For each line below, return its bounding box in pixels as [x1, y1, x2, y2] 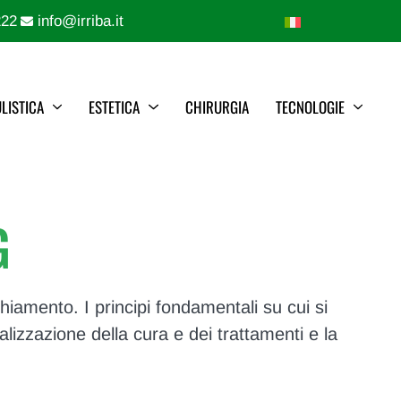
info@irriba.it [37, 13, 124, 30]
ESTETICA [89, 95, 141, 118]
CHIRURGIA [184, 95, 249, 118]
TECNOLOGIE [275, 95, 345, 118]
